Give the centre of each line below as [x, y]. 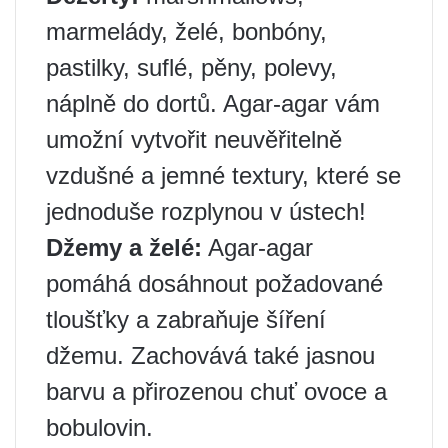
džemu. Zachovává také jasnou [210, 355]
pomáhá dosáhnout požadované [214, 283]
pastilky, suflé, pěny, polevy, [191, 67]
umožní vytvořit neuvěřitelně [194, 139]
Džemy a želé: [124, 247]
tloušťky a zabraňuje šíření [186, 319]
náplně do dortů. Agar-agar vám [213, 103]
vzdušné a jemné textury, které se [223, 175]
